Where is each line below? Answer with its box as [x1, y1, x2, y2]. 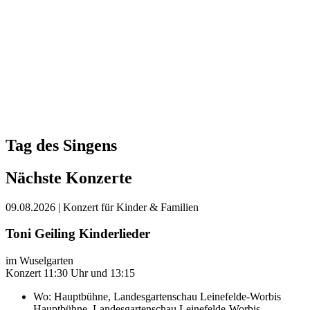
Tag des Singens [6, 136, 117, 154]
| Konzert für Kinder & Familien [58, 201, 199, 213]
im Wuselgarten [6, 254, 73, 266]
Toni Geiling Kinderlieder [6, 226, 150, 241]
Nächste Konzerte [6, 168, 132, 187]
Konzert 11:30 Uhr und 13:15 [6, 266, 135, 279]
